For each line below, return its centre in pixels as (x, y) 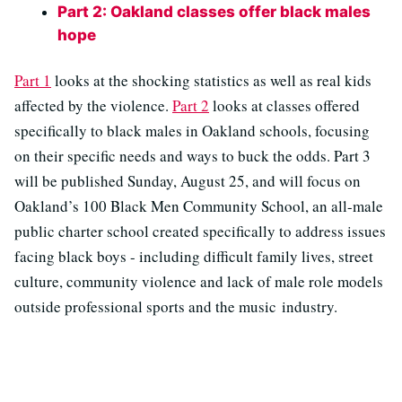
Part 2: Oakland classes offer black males (214, 12)
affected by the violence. (93, 106)
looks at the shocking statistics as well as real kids (211, 81)
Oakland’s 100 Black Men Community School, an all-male (199, 206)
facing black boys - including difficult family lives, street (194, 257)
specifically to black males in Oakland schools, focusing (192, 131)
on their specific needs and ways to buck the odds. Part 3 (192, 156)
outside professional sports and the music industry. (176, 307)
